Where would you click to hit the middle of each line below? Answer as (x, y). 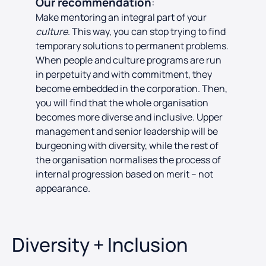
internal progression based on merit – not (124, 174)
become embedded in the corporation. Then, (132, 88)
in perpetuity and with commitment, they (124, 74)
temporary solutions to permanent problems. (132, 45)
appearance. (65, 188)
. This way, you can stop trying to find (147, 31)
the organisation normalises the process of (128, 159)
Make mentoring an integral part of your (121, 17)
